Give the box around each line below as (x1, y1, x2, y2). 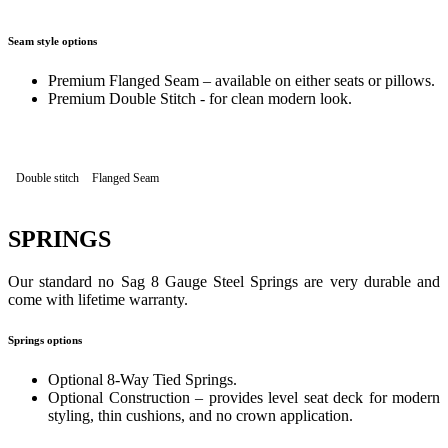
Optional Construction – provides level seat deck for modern (48, 388, 440, 406)
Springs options (8, 333, 82, 346)
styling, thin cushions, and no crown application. (48, 406, 353, 424)
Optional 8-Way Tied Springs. (48, 370, 237, 388)
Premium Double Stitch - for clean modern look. (48, 90, 352, 108)
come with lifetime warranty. (8, 290, 188, 308)
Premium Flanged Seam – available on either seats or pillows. (48, 72, 435, 90)
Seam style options (8, 35, 97, 48)
